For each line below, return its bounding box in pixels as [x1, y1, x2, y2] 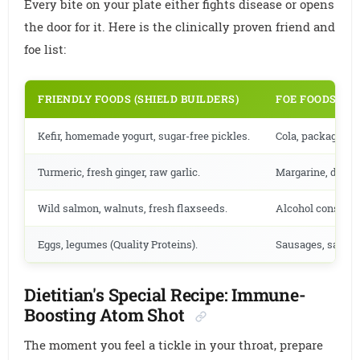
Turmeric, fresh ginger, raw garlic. [38, 166, 201, 179]
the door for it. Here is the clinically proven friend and [24, 18, 336, 35]
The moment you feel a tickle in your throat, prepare [24, 337, 324, 354]
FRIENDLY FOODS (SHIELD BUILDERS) [38, 92, 239, 106]
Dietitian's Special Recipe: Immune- [24, 283, 306, 306]
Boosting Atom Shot [24, 303, 185, 326]
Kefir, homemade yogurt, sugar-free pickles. [38, 129, 251, 143]
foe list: [24, 41, 67, 58]
